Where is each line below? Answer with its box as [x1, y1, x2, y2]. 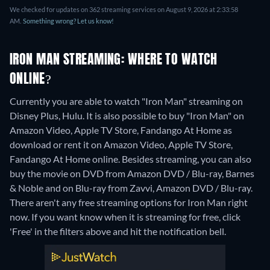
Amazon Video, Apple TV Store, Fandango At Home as [10, 124, 232, 136]
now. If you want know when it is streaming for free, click [10, 210, 240, 222]
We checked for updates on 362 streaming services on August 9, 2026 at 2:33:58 [10, 5, 238, 13]
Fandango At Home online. [10, 152, 122, 165]
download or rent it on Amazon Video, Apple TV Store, [10, 138, 233, 150]
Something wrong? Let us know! [23, 16, 114, 25]
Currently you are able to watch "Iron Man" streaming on [10, 95, 243, 107]
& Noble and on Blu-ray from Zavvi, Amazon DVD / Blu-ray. [10, 181, 253, 193]
